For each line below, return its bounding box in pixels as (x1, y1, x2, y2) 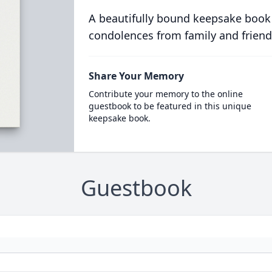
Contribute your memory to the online (88, 88, 243, 100)
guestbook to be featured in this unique (88, 100, 251, 112)
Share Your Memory (88, 69, 184, 83)
